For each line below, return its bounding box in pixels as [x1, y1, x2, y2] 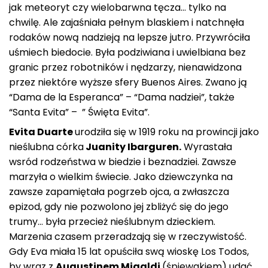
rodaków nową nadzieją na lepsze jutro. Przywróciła [9, 30, 250, 44]
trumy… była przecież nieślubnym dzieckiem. [9, 214, 215, 229]
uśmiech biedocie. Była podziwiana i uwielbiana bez [9, 45, 246, 59]
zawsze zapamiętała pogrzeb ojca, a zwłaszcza [9, 184, 229, 199]
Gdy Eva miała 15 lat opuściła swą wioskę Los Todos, [9, 244, 249, 258]
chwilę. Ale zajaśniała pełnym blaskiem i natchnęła [9, 15, 244, 29]
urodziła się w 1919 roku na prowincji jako [75, 124, 259, 139]
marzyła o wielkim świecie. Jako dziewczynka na [9, 169, 233, 184]
